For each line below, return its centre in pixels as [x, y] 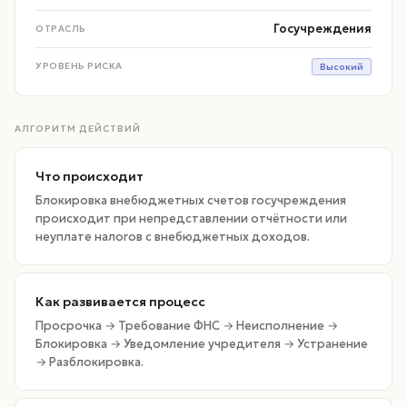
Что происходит [89, 176]
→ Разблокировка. [89, 362]
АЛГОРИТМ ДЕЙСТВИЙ [78, 129]
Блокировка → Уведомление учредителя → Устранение [202, 344]
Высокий [342, 67]
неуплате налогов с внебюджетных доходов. [173, 237]
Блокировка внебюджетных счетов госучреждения [191, 200]
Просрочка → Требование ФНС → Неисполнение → [187, 326]
